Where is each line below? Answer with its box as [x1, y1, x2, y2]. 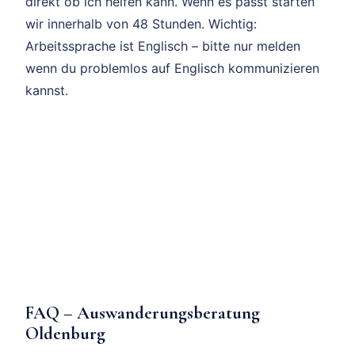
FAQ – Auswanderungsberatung [25, 301, 260, 323]
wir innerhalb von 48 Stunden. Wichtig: [25, 16, 257, 32]
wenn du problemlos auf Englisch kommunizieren [25, 60, 319, 77]
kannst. [25, 82, 68, 99]
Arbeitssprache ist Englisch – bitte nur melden [25, 38, 300, 55]
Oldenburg [25, 322, 105, 344]
